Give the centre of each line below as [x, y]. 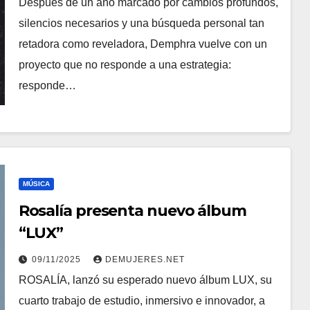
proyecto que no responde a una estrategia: [125, 65]
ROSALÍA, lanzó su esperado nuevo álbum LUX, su [145, 280]
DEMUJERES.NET [145, 259]
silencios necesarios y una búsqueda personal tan [141, 23]
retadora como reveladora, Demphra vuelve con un [143, 44]
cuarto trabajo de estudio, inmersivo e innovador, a [142, 301]
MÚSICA [36, 184]
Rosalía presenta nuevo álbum [132, 211]
